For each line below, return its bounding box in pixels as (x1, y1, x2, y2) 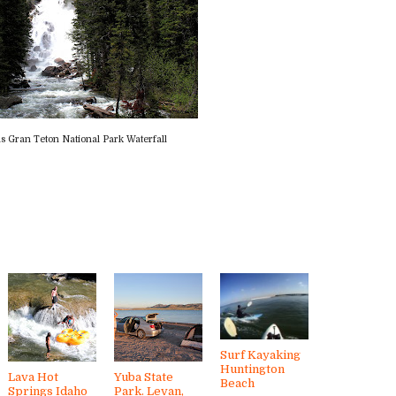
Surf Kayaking (220, 347, 301, 362)
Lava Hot (8, 369, 58, 384)
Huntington (220, 362, 285, 376)
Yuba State (114, 369, 173, 384)
